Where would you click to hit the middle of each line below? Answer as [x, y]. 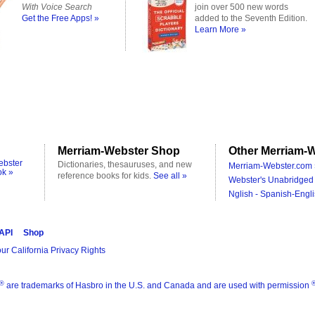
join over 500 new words [242, 7]
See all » [170, 176]
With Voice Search [57, 7]
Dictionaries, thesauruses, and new [125, 165]
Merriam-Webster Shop [119, 150]
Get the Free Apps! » [60, 18]
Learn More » [220, 30]
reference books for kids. [105, 176]
